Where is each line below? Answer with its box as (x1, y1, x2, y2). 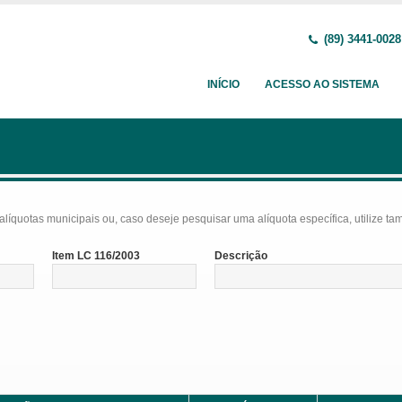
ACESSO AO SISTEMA (265, 78, 380, 91)
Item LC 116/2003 (51, 249, 140, 262)
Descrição (214, 249, 267, 262)
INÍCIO (207, 78, 240, 91)
